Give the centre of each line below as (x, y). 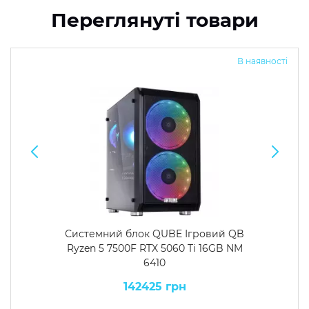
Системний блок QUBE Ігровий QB (154, 234)
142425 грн (154, 287)
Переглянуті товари (154, 20)
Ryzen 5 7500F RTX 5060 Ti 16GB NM (154, 248)
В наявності (262, 61)
